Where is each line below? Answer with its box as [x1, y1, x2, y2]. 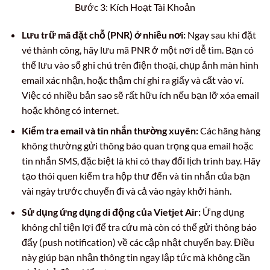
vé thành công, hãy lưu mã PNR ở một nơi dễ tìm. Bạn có [21, 43, 254, 55]
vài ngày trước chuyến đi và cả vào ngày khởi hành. [21, 185, 231, 197]
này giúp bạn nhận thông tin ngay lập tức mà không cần [21, 251, 250, 263]
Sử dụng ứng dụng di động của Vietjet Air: [21, 206, 201, 218]
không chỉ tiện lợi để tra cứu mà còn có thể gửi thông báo [21, 221, 257, 233]
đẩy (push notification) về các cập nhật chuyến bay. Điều [21, 236, 254, 248]
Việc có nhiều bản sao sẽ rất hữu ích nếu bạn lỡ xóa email [21, 89, 259, 101]
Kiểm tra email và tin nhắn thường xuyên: [21, 125, 198, 137]
